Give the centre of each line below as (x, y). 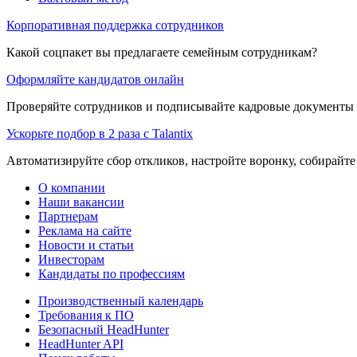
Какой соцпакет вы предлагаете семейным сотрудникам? (162, 52)
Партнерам (68, 216)
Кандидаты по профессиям (112, 273)
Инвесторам (71, 259)
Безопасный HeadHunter (104, 329)
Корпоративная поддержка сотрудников (115, 25)
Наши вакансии (81, 202)
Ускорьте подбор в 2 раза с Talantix (100, 133)
